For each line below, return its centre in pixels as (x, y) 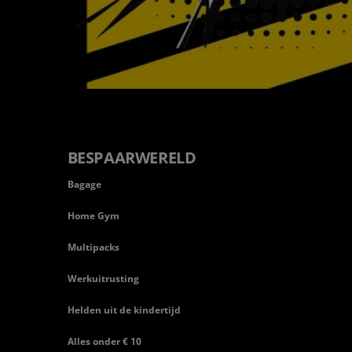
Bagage (84, 185)
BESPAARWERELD (132, 158)
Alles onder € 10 (104, 342)
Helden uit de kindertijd (124, 310)
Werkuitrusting (103, 279)
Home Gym (93, 216)
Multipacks (93, 247)
